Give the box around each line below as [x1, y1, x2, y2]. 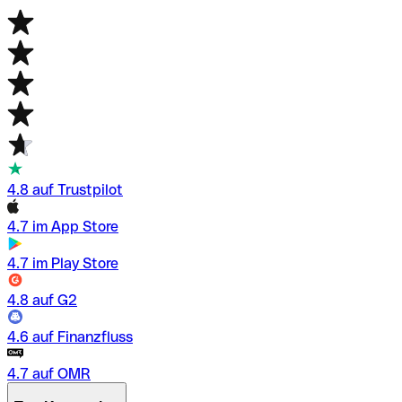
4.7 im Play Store [7, 255, 118, 273]
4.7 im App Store [7, 218, 118, 236]
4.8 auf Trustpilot [7, 181, 123, 199]
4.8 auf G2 [7, 292, 77, 310]
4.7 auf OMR [7, 365, 91, 383]
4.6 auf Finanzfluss [7, 328, 133, 346]
